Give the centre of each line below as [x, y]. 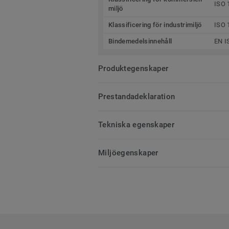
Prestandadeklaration [137, 96]
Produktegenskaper [133, 68]
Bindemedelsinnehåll [140, 41]
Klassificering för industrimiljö [155, 25]
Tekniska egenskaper [136, 124]
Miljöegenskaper [128, 153]
